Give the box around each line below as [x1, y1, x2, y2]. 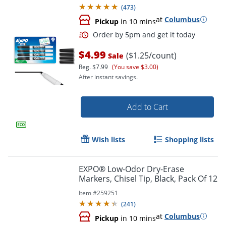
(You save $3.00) [112, 62, 158, 71]
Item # [79, 188, 97, 197]
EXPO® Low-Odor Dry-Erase [79, 163, 184, 175]
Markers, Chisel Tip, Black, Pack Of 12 [79, 173, 217, 184]
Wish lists [92, 134, 125, 144]
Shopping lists [165, 134, 214, 144]
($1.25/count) [126, 49, 177, 61]
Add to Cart [127, 101, 168, 112]
